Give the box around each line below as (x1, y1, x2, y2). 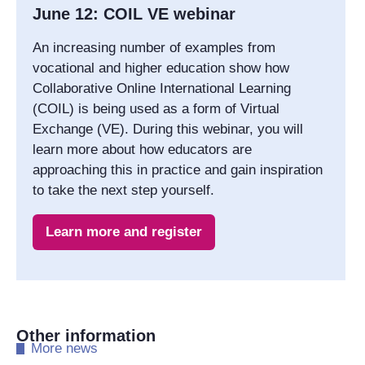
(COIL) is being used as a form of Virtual (33, 100, 279, 117)
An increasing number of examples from (33, 39, 275, 55)
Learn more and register (46, 223, 202, 240)
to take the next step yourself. (33, 182, 214, 198)
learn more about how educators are (33, 141, 252, 157)
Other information (16, 326, 156, 345)
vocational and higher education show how (33, 59, 289, 76)
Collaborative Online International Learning (33, 80, 291, 96)
